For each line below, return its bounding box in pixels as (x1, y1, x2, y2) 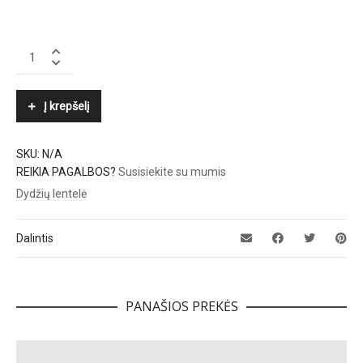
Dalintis (16, 232, 53, 246)
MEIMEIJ (15, 42, 59, 56)
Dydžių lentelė (16, 187, 87, 201)
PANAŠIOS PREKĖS (125, 297, 238, 316)
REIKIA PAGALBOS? (16, 165, 118, 179)
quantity (15, 58, 58, 72)
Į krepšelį (44, 100, 89, 113)
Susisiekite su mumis (118, 165, 226, 179)
